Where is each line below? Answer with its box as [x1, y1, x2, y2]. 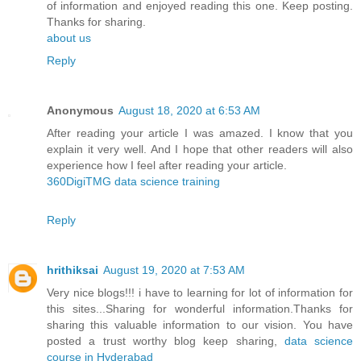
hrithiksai [47, 263, 98, 276]
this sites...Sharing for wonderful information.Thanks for [47, 301, 353, 315]
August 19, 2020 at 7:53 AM [103, 263, 245, 276]
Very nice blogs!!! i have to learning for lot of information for [47, 285, 353, 299]
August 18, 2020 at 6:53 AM [118, 103, 260, 117]
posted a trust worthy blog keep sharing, [47, 334, 284, 347]
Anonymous [47, 103, 114, 117]
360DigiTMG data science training [47, 174, 220, 188]
